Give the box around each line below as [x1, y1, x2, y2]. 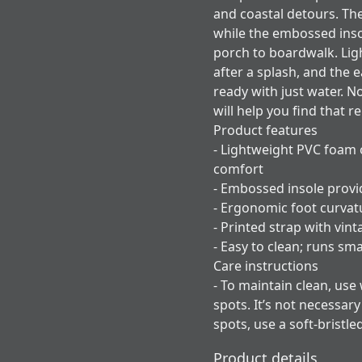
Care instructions [213, 257, 318, 275]
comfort [213, 160, 263, 178]
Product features [213, 121, 318, 139]
